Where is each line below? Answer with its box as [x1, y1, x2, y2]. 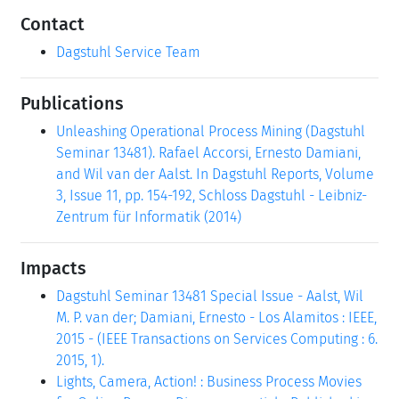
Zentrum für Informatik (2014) [56, 208, 241, 225]
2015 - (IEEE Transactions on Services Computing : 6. [56, 330, 378, 347]
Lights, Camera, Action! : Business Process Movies [56, 372, 362, 390]
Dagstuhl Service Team [56, 43, 200, 61]
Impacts [20, 256, 86, 279]
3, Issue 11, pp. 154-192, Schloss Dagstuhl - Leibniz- [56, 186, 367, 204]
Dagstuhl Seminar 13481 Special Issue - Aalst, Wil [56, 287, 363, 305]
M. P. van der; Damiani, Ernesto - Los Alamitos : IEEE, [56, 308, 377, 326]
